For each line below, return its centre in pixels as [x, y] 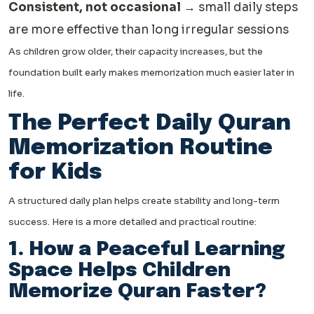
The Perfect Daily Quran [150, 123]
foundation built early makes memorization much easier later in [151, 72]
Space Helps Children [120, 271]
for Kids [55, 172]
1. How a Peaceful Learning [147, 250]
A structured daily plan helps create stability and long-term [144, 200]
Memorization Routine [141, 148]
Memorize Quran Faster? [137, 292]
